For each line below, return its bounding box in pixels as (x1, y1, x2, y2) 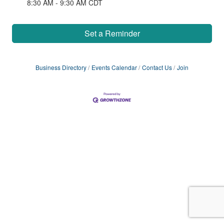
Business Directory (35, 63, 86, 71)
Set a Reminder (84, 27, 140, 39)
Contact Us (142, 63, 172, 71)
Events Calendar (91, 63, 137, 71)
